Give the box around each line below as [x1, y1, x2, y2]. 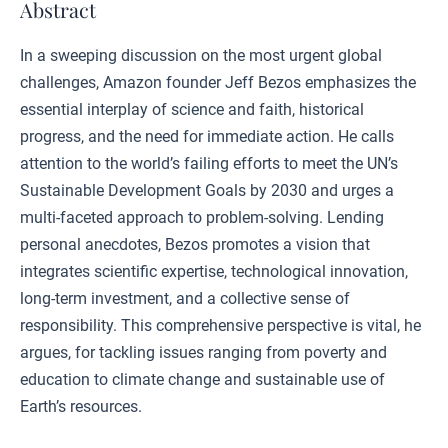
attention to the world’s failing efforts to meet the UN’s [20, 154, 398, 173]
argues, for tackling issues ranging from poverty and [20, 343, 387, 362]
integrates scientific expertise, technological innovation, [20, 262, 408, 281]
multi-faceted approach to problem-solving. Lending [20, 208, 384, 227]
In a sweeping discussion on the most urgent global [20, 46, 382, 65]
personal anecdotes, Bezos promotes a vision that [20, 235, 370, 254]
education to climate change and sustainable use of [20, 370, 385, 389]
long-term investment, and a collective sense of [20, 289, 350, 308]
